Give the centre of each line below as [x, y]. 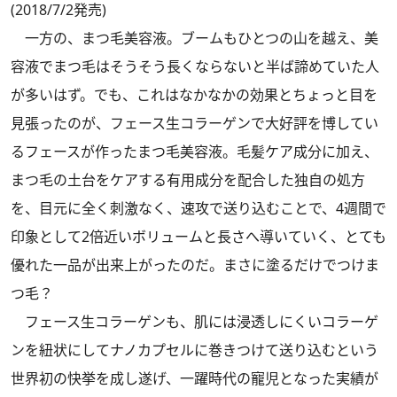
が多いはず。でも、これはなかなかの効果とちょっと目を [194, 94]
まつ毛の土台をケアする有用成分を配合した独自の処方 [188, 179]
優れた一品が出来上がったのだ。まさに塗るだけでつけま [195, 265]
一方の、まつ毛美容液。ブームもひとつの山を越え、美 [195, 38]
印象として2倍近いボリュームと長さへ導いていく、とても [198, 236]
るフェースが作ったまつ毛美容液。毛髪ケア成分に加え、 [195, 151]
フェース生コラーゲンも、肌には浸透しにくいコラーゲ [195, 321]
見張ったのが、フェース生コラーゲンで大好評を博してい [195, 123]
